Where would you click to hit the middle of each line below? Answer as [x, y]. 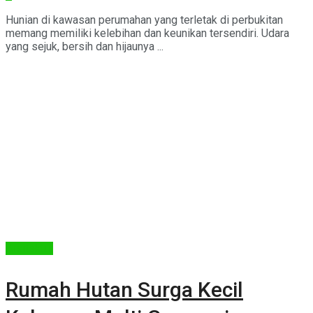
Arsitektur [29, 248]
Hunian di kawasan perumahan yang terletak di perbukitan [144, 20]
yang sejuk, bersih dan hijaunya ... [85, 46]
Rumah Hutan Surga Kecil [124, 289]
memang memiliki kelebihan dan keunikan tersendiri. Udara [147, 33]
